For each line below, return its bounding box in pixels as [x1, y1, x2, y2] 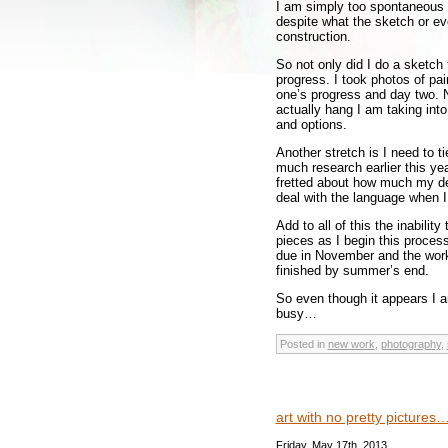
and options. [275, 116, 347, 132]
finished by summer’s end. [275, 262, 429, 278]
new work [327, 337, 375, 350]
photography [380, 337, 441, 350]
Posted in [279, 337, 328, 350]
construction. [275, 28, 351, 44]
